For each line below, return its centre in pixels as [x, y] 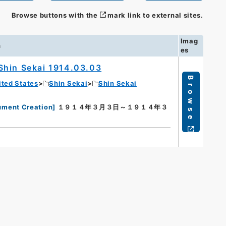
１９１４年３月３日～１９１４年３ [112, 107]
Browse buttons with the [54, 15]
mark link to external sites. [155, 15]
